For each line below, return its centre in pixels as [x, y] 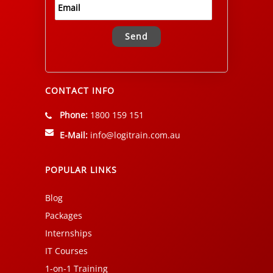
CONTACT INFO [80, 91]
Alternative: [78, 69]
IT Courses [66, 251]
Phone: [74, 115]
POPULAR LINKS [81, 170]
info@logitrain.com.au [135, 135]
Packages [64, 216]
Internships [69, 233]
